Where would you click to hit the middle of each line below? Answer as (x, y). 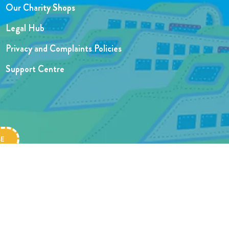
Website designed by (50, 196)
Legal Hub (25, 28)
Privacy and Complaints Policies (63, 49)
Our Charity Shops (40, 8)
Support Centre (35, 69)
